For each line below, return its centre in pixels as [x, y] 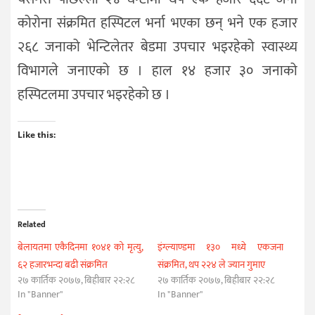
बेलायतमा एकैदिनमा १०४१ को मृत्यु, [81, 247]
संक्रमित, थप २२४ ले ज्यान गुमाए [211, 265]
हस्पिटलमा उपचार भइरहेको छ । [94, 95]
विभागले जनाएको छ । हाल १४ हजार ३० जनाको [157, 71]
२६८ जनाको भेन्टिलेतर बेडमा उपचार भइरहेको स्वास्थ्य [157, 47]
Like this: [37, 135]
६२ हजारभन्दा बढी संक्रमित [63, 265]
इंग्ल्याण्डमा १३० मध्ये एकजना [221, 247]
